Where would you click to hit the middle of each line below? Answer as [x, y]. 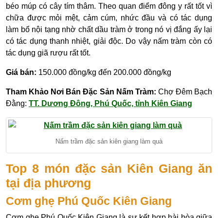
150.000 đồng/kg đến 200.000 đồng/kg [104, 73]
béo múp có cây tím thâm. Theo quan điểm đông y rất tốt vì [109, 6]
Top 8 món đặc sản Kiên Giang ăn [109, 169]
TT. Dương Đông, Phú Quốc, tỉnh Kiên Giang [110, 104]
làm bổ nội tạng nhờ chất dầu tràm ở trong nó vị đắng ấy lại [109, 30]
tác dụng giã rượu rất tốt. [48, 53]
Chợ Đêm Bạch [185, 92]
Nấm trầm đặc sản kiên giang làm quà [109, 141]
